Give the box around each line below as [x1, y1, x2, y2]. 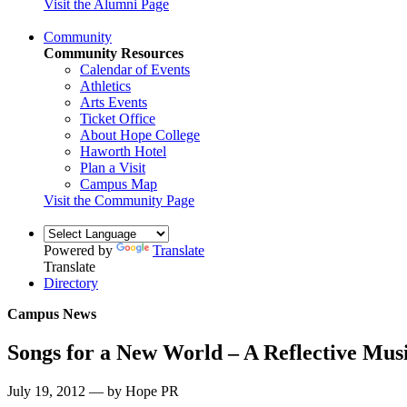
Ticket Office [80, 110, 155, 126]
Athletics [80, 77, 131, 94]
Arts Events [80, 94, 147, 110]
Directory [44, 274, 98, 291]
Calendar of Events [80, 61, 190, 77]
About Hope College [80, 126, 200, 143]
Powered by [44, 242, 116, 258]
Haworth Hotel [80, 143, 166, 159]
